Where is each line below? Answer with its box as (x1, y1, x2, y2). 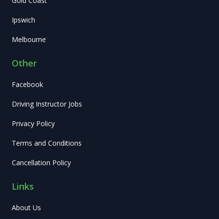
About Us (12, 202, 41, 212)
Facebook (12, 79, 43, 89)
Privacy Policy (12, 118, 55, 128)
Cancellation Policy (12, 157, 71, 167)
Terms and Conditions (12, 138, 82, 148)
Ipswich (12, 15, 35, 24)
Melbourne (12, 34, 46, 44)
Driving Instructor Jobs (12, 99, 82, 109)
